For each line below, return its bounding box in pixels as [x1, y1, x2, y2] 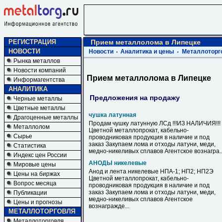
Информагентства [13, 76, 65, 83]
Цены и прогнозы [13, 199, 62, 206]
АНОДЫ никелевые [89, 160, 147, 166]
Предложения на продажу [90, 93, 180, 102]
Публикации [13, 189, 47, 196]
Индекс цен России [13, 152, 67, 159]
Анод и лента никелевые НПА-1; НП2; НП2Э [89, 168, 214, 175]
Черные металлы [13, 95, 62, 102]
